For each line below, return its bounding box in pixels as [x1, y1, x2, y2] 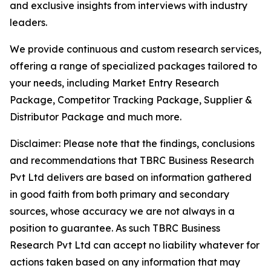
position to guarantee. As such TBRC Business [10, 222, 220, 235]
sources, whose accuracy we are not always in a [10, 205, 235, 218]
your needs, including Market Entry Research [10, 77, 219, 90]
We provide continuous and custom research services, [10, 43, 261, 56]
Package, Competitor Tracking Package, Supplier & [10, 94, 252, 106]
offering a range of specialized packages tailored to [10, 60, 257, 73]
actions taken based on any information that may [10, 256, 240, 269]
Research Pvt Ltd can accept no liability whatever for [10, 239, 260, 252]
